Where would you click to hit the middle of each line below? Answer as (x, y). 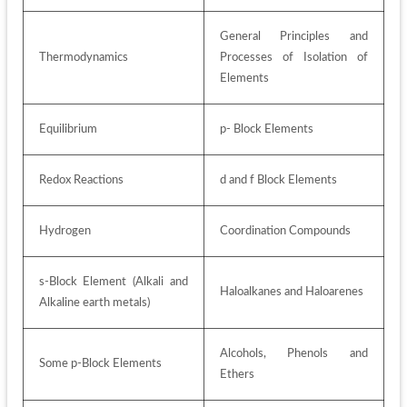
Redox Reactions (81, 180)
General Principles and (294, 37)
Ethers (238, 375)
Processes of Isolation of (294, 58)
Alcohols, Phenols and (294, 354)
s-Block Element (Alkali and (114, 282)
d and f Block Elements (278, 180)
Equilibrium (69, 129)
